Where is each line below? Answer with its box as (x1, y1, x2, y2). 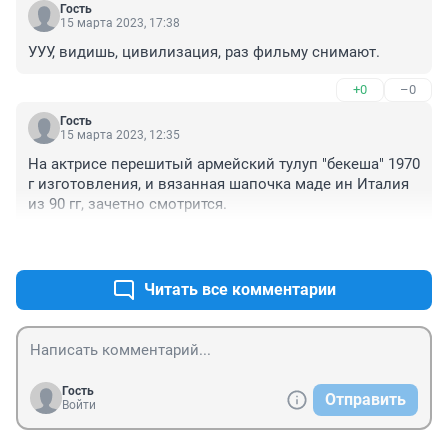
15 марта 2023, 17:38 (60, 16, 180, 31)
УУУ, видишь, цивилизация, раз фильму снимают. (28, 43, 380, 62)
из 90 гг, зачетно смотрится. (28, 195, 227, 214)
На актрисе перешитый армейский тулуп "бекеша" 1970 (28, 155, 420, 174)
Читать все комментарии (144, 280, 336, 300)
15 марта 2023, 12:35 (60, 128, 180, 143)
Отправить (325, 390, 406, 410)
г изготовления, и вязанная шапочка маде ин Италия (28, 175, 409, 194)
